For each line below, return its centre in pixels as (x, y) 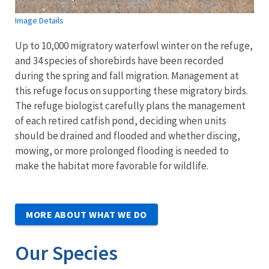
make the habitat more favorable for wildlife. (113, 166)
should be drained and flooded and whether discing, (128, 136)
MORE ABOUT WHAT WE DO (86, 215)
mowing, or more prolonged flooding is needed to (122, 151)
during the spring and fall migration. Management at (127, 76)
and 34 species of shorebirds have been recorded (119, 61)
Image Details (39, 21)
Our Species (66, 253)
